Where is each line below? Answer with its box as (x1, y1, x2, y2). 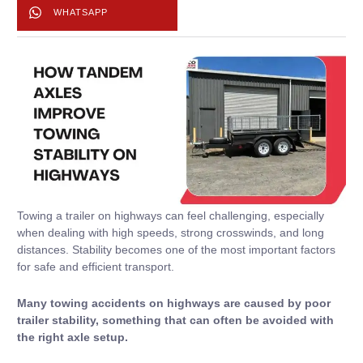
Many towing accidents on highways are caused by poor (17, 297, 331, 310)
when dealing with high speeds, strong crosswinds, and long (17, 225, 324, 239)
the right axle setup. (17, 331, 128, 344)
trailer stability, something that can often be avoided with (17, 314, 334, 327)
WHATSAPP (53, 6, 108, 17)
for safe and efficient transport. (17, 259, 174, 273)
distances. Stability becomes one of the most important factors (17, 242, 335, 256)
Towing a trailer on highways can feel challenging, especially (17, 208, 324, 222)
